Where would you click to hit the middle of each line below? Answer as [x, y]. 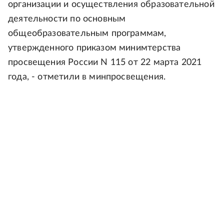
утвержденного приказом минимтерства [94, 48]
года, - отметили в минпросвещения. [87, 77]
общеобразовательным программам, [87, 34]
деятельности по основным [67, 19]
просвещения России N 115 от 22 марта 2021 [105, 63]
